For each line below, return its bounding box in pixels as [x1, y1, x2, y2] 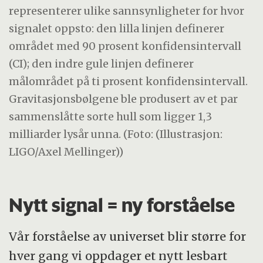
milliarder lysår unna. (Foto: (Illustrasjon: [9, 127, 223, 141]
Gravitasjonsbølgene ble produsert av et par [9, 92, 238, 106]
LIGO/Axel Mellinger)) [9, 145, 124, 159]
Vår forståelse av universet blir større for [9, 228, 247, 244]
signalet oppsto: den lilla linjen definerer [9, 22, 225, 36]
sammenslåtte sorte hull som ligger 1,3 [9, 110, 213, 124]
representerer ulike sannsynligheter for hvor [9, 4, 245, 18]
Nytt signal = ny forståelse [9, 193, 235, 217]
